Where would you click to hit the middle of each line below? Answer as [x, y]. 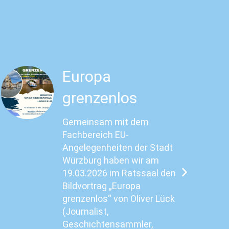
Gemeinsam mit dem [106, 122]
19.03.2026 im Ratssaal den [119, 173]
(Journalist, [86, 211]
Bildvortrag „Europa [102, 186]
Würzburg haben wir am [111, 160]
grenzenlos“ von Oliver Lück [119, 199]
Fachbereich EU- [96, 135]
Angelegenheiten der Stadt [118, 147]
